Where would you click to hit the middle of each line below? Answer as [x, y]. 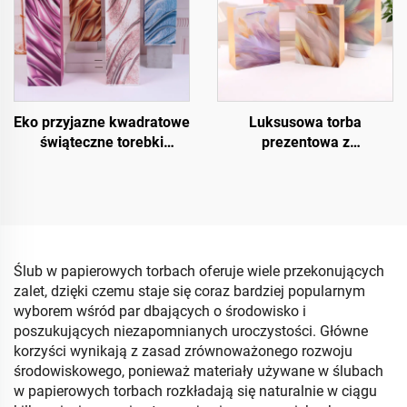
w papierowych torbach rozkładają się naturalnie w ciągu [195, 391]
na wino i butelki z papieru [102, 182]
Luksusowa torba [305, 122]
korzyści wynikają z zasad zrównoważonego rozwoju [183, 351]
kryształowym [305, 162]
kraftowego [102, 202]
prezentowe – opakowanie [102, 162]
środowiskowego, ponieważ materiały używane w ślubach [199, 371]
